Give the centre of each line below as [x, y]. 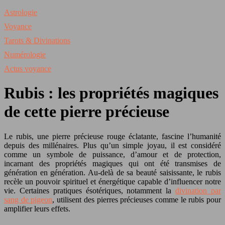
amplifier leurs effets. [37, 208]
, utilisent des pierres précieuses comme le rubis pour [137, 199]
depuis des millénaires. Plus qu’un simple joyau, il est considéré [113, 145]
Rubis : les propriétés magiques [111, 93]
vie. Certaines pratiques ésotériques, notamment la [90, 190]
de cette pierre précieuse [87, 112]
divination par [198, 190]
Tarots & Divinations [37, 40]
